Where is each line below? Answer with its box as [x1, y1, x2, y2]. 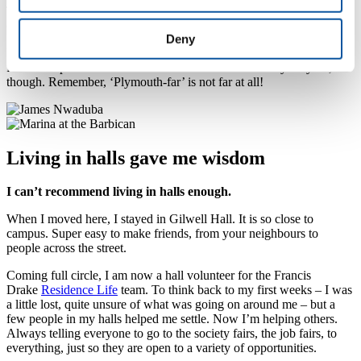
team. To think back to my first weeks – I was [118, 283, 352, 297]
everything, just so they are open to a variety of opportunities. [6, 341, 317, 355]
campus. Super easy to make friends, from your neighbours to [6, 226, 318, 241]
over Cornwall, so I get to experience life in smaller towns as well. [6, 18, 342, 32]
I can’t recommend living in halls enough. [6, 185, 231, 199]
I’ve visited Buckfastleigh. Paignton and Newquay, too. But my [6, 45, 329, 60]
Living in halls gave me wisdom [6, 147, 265, 168]
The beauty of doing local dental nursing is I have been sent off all [6, 3, 342, 18]
